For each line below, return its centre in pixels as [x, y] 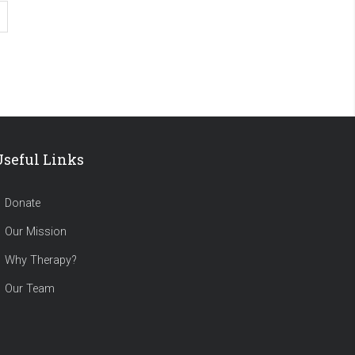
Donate [22, 204]
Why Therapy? [40, 261]
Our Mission [35, 232]
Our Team [29, 289]
